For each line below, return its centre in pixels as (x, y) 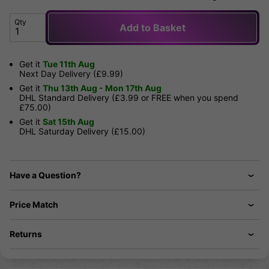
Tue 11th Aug (69, 64)
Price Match (34, 205)
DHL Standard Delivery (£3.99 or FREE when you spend (129, 98)
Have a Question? (45, 175)
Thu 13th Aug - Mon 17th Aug (102, 88)
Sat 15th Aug (68, 122)
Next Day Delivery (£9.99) (71, 74)
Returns (26, 234)
